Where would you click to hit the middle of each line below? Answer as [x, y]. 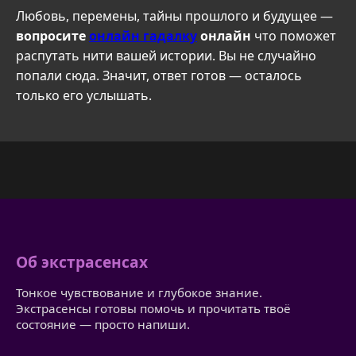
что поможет [294, 36]
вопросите [52, 36]
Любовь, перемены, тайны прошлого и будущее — [174, 16]
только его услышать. [84, 96]
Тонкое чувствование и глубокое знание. [139, 292]
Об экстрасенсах [82, 261]
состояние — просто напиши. [103, 324]
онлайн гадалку [143, 36]
